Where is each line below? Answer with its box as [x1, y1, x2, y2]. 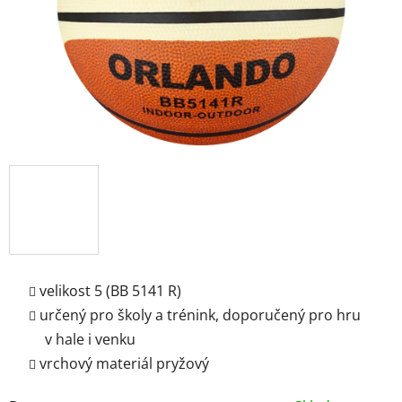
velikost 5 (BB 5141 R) [39, 280, 181, 301]
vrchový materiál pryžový [39, 353, 209, 373]
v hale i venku [45, 328, 135, 349]
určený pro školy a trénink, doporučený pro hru [39, 304, 361, 325]
